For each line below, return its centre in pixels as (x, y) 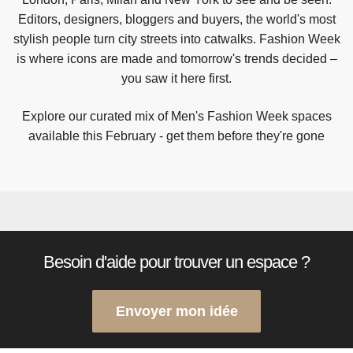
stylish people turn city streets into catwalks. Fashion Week (176, 39)
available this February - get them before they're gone (176, 136)
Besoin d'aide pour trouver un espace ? (176, 262)
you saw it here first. (176, 79)
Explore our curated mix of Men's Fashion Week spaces (176, 117)
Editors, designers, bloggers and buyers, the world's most (176, 20)
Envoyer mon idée (176, 310)
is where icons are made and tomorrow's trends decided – (176, 59)
